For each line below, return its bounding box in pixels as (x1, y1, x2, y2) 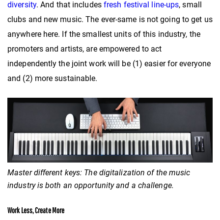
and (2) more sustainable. (7, 74, 98, 83)
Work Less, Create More (7, 206, 65, 215)
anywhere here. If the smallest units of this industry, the (7, 29, 200, 39)
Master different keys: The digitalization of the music (7, 168, 191, 178)
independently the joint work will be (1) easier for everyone (7, 59, 211, 69)
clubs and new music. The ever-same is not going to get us (7, 15, 213, 25)
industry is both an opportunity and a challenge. (7, 181, 174, 191)
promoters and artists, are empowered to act (7, 44, 162, 54)
